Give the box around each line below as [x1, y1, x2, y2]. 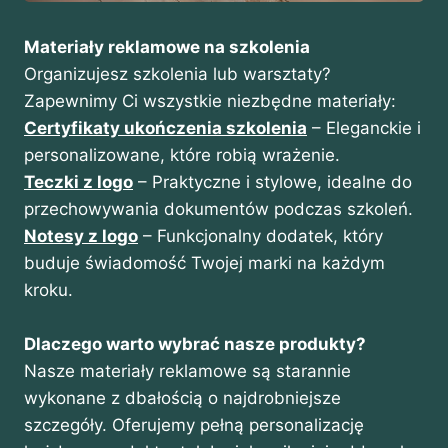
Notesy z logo [24, 225, 138, 246]
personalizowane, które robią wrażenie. [24, 144, 340, 165]
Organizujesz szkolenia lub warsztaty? [24, 63, 331, 84]
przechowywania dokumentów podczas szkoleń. [24, 198, 413, 219]
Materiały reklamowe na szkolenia [24, 36, 310, 57]
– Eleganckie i [307, 117, 421, 138]
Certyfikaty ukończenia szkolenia [24, 117, 307, 138]
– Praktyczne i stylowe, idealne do [133, 171, 412, 192]
